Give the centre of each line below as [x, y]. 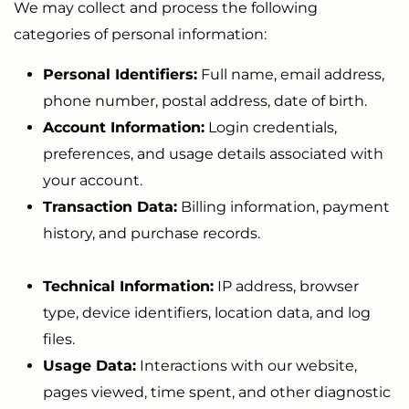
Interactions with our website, [246, 365]
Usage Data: [89, 365]
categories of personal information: [140, 34]
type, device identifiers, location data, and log [207, 312]
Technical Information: [128, 286]
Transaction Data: [110, 206]
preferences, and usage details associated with [213, 153]
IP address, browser [286, 286]
